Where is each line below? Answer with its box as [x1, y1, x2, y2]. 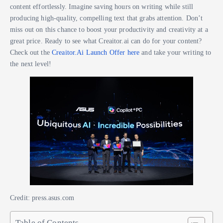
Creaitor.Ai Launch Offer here [51, 48, 140, 56]
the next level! [10, 59, 52, 68]
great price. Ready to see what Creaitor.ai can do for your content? [10, 36, 202, 45]
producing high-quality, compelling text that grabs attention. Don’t [10, 13, 203, 22]
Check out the [10, 48, 52, 56]
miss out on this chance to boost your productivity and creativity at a [10, 25, 208, 33]
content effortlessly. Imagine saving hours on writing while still [10, 2, 194, 10]
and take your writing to [139, 48, 212, 56]
